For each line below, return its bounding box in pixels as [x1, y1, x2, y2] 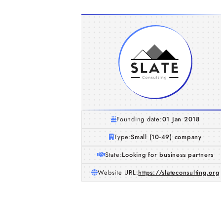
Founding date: [116, 114, 162, 124]
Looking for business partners [122, 150, 214, 159]
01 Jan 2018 [162, 114, 200, 124]
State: [105, 150, 122, 159]
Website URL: [98, 168, 139, 177]
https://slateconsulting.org [138, 168, 220, 177]
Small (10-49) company [131, 132, 202, 142]
